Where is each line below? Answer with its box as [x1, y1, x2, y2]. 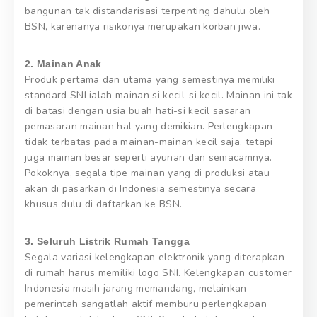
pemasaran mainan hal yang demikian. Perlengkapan [25, 119, 273, 133]
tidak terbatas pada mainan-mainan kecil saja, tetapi [25, 134, 273, 149]
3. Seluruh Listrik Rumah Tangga [25, 235, 190, 247]
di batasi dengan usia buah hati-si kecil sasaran [25, 103, 251, 117]
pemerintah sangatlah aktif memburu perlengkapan [25, 296, 267, 311]
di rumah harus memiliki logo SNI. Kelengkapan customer [25, 265, 292, 279]
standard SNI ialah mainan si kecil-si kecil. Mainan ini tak [25, 88, 292, 102]
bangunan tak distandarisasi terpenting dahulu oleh [25, 4, 270, 18]
